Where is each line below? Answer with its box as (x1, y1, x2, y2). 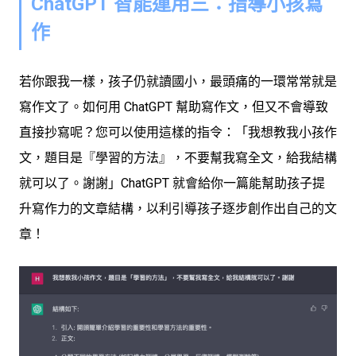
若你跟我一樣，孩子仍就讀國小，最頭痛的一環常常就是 (19, 73, 337, 89)
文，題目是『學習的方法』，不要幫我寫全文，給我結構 (19, 149, 337, 165)
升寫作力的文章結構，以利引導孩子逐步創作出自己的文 (19, 200, 337, 216)
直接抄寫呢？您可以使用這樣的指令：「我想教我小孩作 (19, 124, 337, 140)
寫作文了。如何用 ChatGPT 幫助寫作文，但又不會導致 (19, 99, 328, 114)
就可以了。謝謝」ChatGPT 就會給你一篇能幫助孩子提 (19, 175, 325, 191)
